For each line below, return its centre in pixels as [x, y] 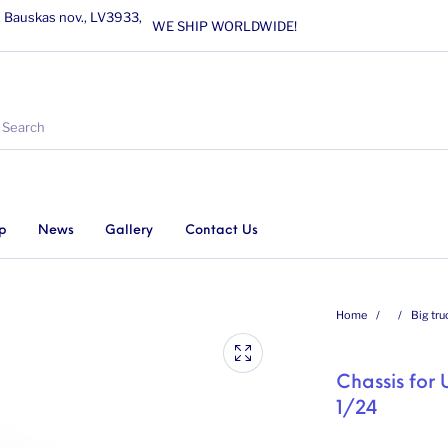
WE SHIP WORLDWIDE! [224, 25]
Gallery [129, 230]
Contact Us [221, 230]
